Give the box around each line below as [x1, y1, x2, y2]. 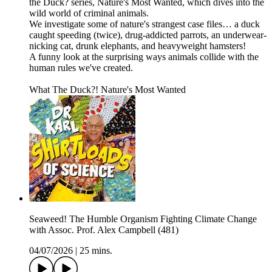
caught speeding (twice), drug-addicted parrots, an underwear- [29, 30, 267, 41]
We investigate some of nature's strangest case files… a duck [29, 19, 260, 30]
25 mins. [80, 245, 112, 256]
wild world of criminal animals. [29, 8, 149, 19]
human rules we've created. [29, 63, 133, 73]
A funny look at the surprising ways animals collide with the [29, 52, 259, 63]
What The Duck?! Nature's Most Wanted [29, 84, 186, 95]
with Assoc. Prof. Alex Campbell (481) [29, 225, 178, 236]
